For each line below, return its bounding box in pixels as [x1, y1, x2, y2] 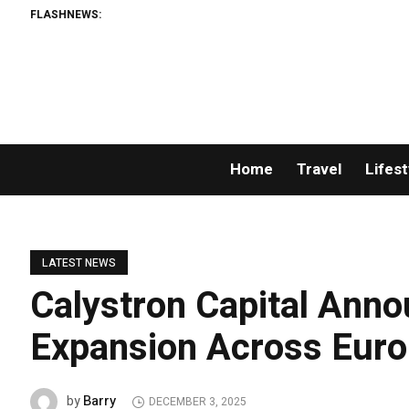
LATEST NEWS [42, 255, 117, 271]
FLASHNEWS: [30, 5, 102, 23]
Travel [296, 158, 341, 182]
